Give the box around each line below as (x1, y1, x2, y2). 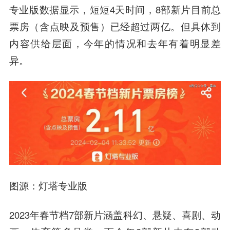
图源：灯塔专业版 (9, 178, 87, 192)
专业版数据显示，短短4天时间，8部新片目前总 (9, 3, 221, 16)
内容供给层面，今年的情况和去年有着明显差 (9, 36, 221, 50)
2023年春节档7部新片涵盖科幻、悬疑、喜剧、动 (9, 207, 221, 221)
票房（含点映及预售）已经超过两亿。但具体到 (9, 20, 221, 33)
